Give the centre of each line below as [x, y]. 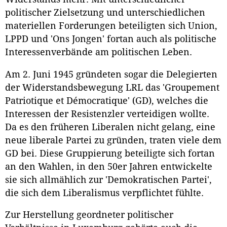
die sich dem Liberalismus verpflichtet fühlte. [104, 193]
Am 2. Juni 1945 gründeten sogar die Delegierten [111, 74]
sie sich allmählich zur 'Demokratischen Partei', [108, 180]
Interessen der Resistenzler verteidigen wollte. [107, 114]
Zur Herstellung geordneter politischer [89, 215]
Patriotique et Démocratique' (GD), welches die [107, 101]
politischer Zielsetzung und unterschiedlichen [105, 12]
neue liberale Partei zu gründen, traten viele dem [113, 140]
